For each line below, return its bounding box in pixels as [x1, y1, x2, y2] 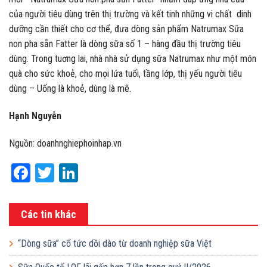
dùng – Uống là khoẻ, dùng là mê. [9, 83, 131, 95]
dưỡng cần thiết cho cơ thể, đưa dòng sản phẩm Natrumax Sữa [9, 23, 244, 35]
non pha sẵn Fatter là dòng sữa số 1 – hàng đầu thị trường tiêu [9, 38, 241, 50]
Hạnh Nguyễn [9, 110, 61, 122]
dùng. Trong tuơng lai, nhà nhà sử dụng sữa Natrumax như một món [9, 53, 256, 65]
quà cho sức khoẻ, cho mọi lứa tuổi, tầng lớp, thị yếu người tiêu [9, 68, 242, 80]
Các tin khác [21, 207, 76, 221]
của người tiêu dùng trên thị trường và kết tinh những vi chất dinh [9, 8, 252, 20]
